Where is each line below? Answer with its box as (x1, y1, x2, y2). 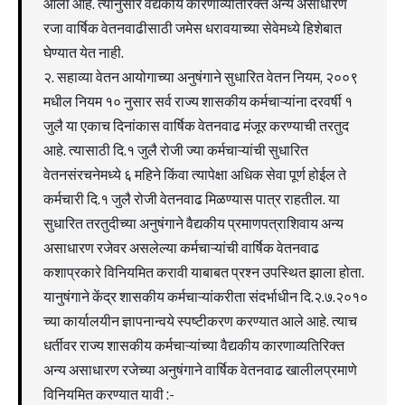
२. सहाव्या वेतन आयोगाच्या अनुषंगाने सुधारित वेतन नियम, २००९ (43, 69, 358, 86)
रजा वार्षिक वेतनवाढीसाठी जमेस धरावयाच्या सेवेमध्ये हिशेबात (43, 20, 342, 37)
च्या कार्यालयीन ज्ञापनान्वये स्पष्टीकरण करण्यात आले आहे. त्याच (43, 313, 357, 330)
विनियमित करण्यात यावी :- (43, 386, 174, 403)
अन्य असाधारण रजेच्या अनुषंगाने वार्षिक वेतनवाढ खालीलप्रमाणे (43, 362, 357, 379)
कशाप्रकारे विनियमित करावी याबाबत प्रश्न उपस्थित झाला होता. (43, 264, 364, 281)
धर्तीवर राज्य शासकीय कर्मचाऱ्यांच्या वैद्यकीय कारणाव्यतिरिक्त (43, 337, 344, 354)
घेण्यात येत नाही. (43, 44, 124, 61)
